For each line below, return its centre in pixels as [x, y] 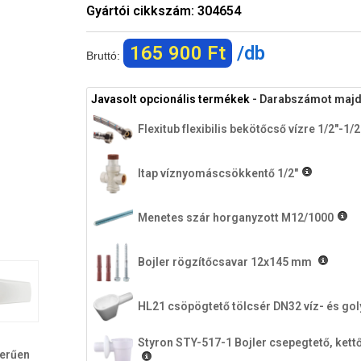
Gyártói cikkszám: [142, 11]
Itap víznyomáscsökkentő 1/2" [218, 173]
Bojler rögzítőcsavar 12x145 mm [226, 262]
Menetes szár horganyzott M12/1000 [236, 218]
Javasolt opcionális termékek [170, 99]
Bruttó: [105, 56]
